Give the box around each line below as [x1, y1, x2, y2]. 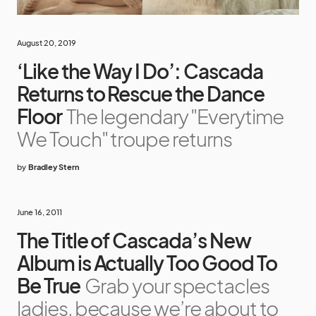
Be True [17, 273, 80, 298]
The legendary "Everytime [66, 104, 284, 129]
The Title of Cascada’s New [17, 228, 251, 253]
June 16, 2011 [17, 207, 62, 217]
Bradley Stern [28, 162, 80, 172]
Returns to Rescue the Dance [17, 81, 265, 107]
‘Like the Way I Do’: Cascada [17, 59, 263, 84]
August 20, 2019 [17, 38, 76, 48]
